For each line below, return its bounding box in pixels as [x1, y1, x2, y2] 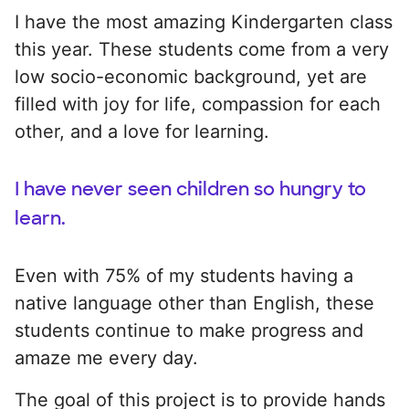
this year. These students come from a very [15, 37, 389, 60]
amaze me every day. [15, 346, 198, 369]
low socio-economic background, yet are [15, 65, 367, 88]
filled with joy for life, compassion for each [15, 92, 381, 115]
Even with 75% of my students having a [15, 264, 353, 287]
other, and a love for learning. [15, 120, 269, 142]
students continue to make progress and [15, 319, 363, 341]
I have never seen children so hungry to [15, 176, 366, 201]
